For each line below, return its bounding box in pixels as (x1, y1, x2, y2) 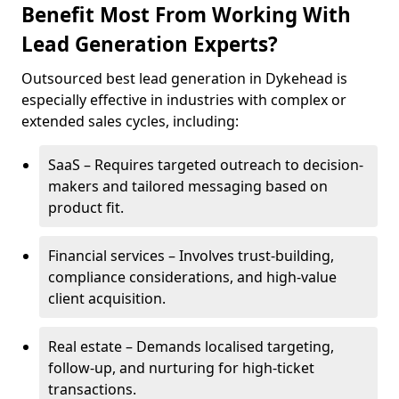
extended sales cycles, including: (21, 111, 239, 131)
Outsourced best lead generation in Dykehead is (21, 69, 347, 88)
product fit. (48, 198, 124, 217)
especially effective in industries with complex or (21, 90, 346, 110)
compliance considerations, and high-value (48, 267, 337, 287)
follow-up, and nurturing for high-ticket (48, 358, 314, 378)
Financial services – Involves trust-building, (48, 246, 334, 265)
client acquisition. (48, 289, 166, 308)
